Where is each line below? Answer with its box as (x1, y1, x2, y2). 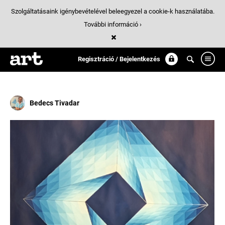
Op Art (10, 54, 39, 66)
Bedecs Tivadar (30, 99, 79, 107)
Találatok (10, 42, 43, 51)
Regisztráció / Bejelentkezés (78, 55, 160, 63)
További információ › (83, 21, 142, 28)
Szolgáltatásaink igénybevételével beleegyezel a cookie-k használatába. (11, 8, 214, 15)
